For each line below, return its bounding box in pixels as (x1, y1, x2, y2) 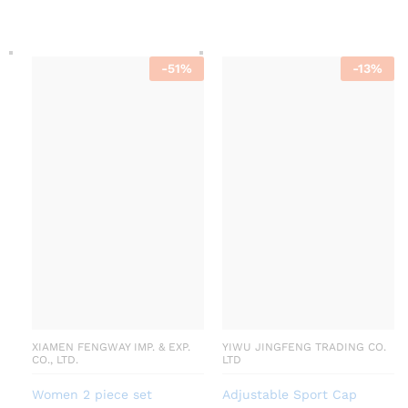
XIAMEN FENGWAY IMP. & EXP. (32, 340, 190, 353)
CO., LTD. (32, 352, 78, 366)
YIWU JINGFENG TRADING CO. (222, 340, 386, 353)
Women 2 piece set (32, 386, 152, 402)
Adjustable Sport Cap (222, 386, 357, 402)
